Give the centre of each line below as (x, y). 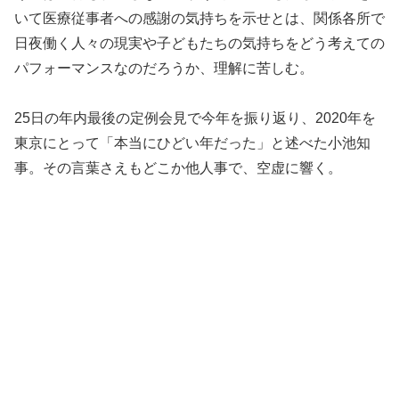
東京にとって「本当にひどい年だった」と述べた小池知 (192, 143)
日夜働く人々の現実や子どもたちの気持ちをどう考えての (199, 43)
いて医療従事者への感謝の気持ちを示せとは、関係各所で (199, 18)
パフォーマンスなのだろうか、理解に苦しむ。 (164, 68)
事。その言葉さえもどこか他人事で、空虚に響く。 (178, 168)
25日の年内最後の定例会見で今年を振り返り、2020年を (195, 118)
